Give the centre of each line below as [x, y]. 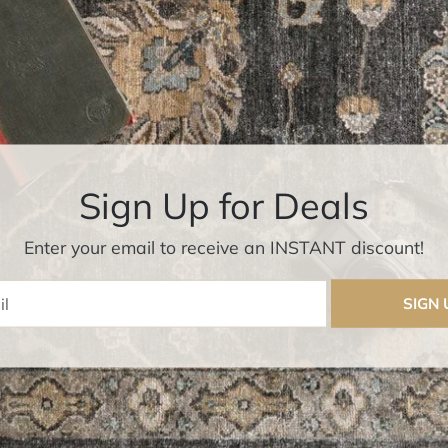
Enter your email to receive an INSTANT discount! [224, 246]
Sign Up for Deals [224, 205]
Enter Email [160, 290]
